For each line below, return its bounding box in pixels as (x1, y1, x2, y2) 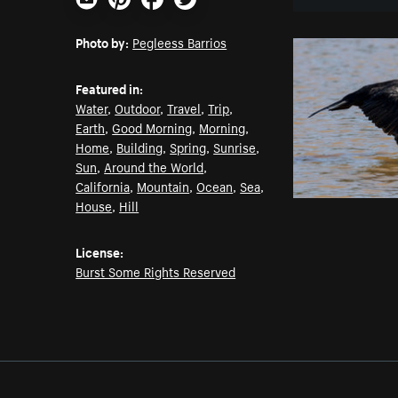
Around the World (104, 156, 204, 177)
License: (76, 242, 124, 262)
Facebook (140, 4, 204, 28)
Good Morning (112, 117, 193, 138)
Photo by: (76, 32, 130, 52)
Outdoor (115, 98, 161, 118)
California (76, 176, 131, 196)
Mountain (137, 176, 190, 196)
